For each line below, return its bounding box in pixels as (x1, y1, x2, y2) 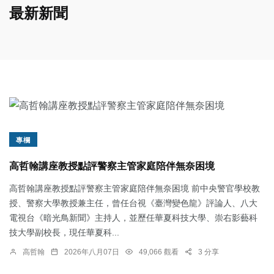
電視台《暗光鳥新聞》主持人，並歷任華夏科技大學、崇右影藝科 (9, 212, 257, 223)
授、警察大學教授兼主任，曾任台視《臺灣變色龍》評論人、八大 (9, 198, 257, 208)
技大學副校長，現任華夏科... (9, 227, 119, 237)
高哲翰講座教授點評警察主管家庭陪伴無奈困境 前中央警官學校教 (9, 183, 260, 193)
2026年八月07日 (64, 247, 119, 256)
